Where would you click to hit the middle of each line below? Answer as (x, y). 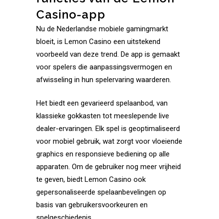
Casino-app (71, 14)
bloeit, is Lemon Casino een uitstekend (98, 42)
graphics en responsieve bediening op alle (103, 154)
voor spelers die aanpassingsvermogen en (104, 67)
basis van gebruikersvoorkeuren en (92, 205)
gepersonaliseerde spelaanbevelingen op (101, 192)
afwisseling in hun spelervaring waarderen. (104, 80)
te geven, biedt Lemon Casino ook (91, 179)
